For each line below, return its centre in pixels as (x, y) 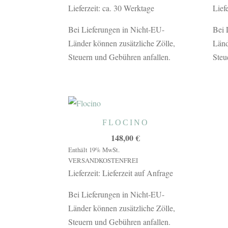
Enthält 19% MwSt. (94, 149)
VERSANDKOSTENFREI (103, 160)
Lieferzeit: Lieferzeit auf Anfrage (121, 173)
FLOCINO (125, 122)
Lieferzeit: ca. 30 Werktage (111, 8)
